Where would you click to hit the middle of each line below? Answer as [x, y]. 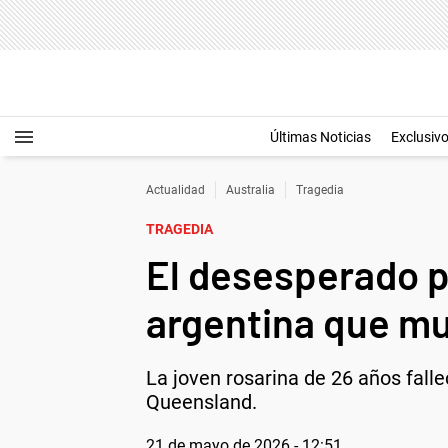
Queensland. [201, 402]
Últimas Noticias [320, 137]
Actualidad [175, 190]
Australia [250, 190]
